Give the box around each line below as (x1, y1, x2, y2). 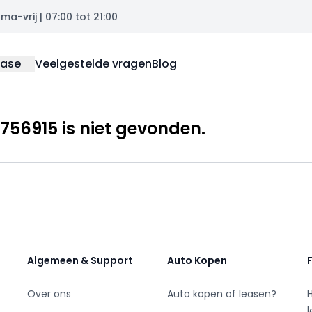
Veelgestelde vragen (35, 56, 152, 72)
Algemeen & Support (26, 253, 133, 267)
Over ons (26, 287, 71, 301)
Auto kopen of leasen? (166, 287, 276, 301)
